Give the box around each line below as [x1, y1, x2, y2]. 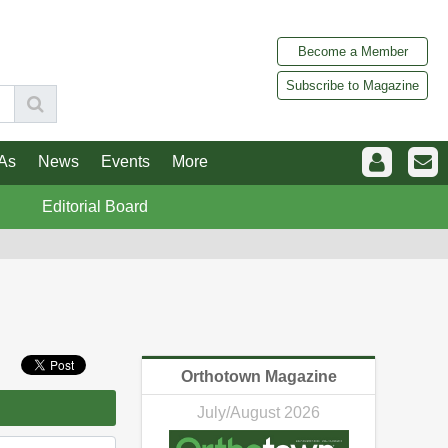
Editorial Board [41, 198, 148, 216]
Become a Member [297, 43, 408, 59]
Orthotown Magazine [180, 368, 337, 386]
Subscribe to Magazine [286, 77, 419, 93]
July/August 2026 [197, 404, 320, 422]
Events [100, 153, 150, 171]
